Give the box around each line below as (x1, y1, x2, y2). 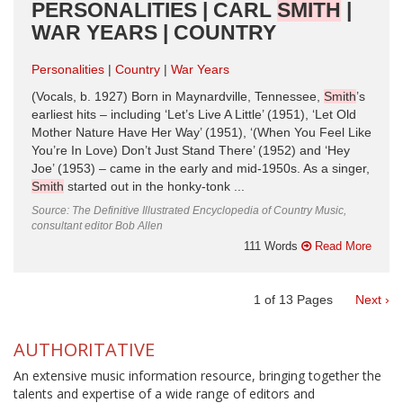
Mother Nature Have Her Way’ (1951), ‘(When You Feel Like (31, 125, 372, 139)
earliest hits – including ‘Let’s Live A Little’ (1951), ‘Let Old (31, 107, 356, 121)
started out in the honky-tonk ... (64, 179, 245, 193)
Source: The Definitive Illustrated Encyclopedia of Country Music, (31, 203, 346, 217)
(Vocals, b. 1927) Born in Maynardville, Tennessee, (31, 89, 324, 103)
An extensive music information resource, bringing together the (13, 367, 381, 384)
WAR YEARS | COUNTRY (31, 20, 276, 44)
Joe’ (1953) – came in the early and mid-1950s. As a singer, (31, 161, 370, 175)
